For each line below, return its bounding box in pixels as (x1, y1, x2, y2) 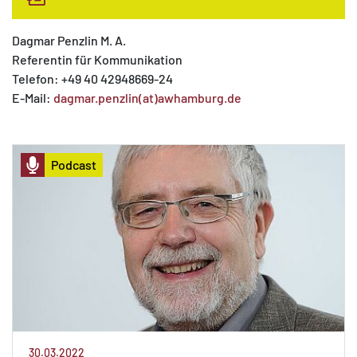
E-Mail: (12, 90, 53, 105)
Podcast (51, 157, 96, 172)
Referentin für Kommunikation (12, 52, 182, 67)
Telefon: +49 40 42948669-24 (12, 71, 173, 86)
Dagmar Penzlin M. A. (12, 33, 126, 48)
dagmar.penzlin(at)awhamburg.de (53, 90, 241, 105)
